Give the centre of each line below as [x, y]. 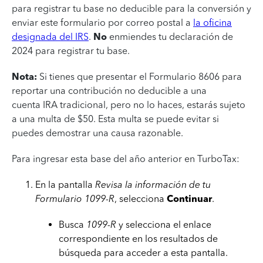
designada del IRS [50, 37]
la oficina [213, 23]
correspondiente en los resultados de [138, 239]
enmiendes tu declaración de [170, 37]
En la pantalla [65, 185]
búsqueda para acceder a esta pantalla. [143, 253]
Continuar [189, 199]
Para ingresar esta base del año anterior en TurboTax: [126, 159]
